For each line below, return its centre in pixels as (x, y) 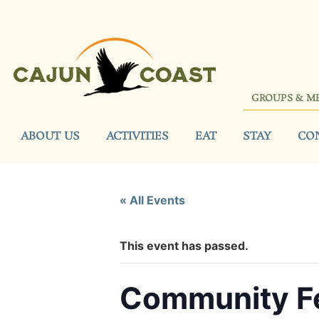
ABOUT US (50, 136)
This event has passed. (184, 245)
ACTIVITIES (137, 136)
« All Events (152, 200)
